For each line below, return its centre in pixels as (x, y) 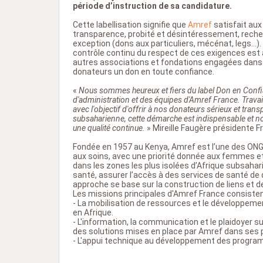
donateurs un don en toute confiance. (143, 71)
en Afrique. (93, 212)
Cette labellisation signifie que (130, 24)
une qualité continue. (109, 128)
